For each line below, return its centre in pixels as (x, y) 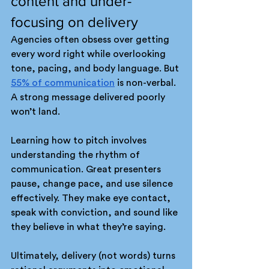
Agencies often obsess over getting (91, 40)
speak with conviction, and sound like (95, 213)
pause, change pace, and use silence (93, 184)
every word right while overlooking (89, 54)
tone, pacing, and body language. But (96, 68)
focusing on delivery (74, 22)
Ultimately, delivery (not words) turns (94, 256)
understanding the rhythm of (77, 155)
